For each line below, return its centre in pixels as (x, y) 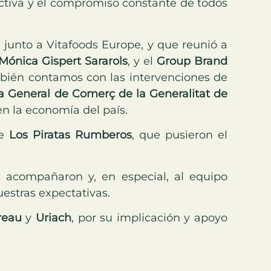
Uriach (53, 218)
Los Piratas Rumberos (71, 135)
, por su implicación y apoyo (149, 218)
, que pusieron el (180, 135)
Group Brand (192, 61)
